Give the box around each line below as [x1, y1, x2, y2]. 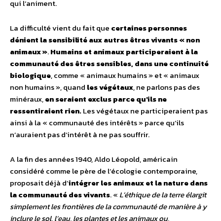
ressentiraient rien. [10, 105, 81, 116]
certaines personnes [111, 22, 187, 34]
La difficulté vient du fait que [10, 22, 111, 34]
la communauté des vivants [10, 188, 110, 200]
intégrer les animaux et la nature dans [69, 177, 208, 188]
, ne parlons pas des [133, 81, 200, 93]
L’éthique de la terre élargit [119, 188, 206, 200]
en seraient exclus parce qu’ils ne [45, 93, 167, 105]
